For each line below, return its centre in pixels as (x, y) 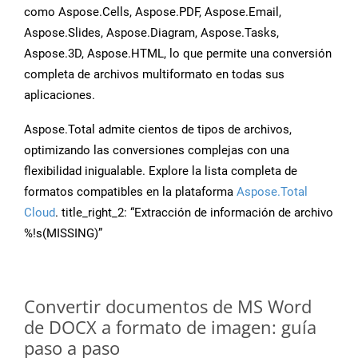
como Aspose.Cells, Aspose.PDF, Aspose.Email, (153, 12)
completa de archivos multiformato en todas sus (154, 75)
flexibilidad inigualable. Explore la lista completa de (161, 171)
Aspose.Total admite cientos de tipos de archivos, (158, 130)
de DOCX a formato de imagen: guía (170, 327)
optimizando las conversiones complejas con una (157, 151)
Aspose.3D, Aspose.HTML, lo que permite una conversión (178, 54)
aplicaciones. (60, 95)
